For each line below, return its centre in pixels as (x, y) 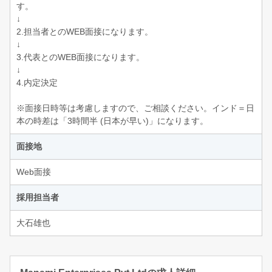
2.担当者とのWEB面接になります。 (85, 31)
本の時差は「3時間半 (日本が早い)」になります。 (112, 121)
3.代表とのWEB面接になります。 (80, 57)
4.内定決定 (37, 82)
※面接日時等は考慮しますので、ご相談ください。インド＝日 (135, 108)
